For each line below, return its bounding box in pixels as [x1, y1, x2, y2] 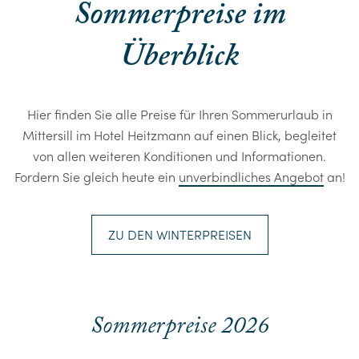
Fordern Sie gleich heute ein [14, 167, 179, 185]
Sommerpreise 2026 [90, 314, 269, 339]
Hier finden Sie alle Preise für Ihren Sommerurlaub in [26, 105, 333, 123]
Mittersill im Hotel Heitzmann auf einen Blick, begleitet [22, 126, 337, 143]
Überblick [120, 41, 239, 73]
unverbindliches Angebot [178, 167, 324, 185]
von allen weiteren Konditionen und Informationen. [33, 147, 326, 164]
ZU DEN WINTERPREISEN [107, 225, 252, 243]
